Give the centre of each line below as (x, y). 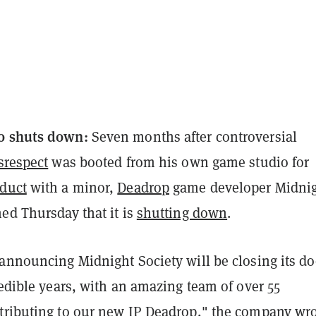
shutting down (182, 212)
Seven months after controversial (192, 136)
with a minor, (72, 187)
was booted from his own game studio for (179, 162)
